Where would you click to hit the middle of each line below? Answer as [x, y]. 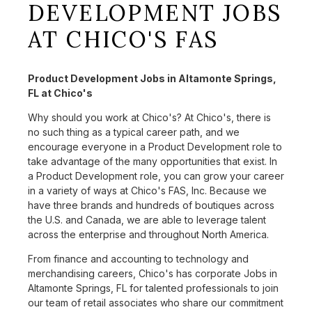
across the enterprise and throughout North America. [148, 235]
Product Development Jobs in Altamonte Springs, [152, 79]
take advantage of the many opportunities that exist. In [153, 162]
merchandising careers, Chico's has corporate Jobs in [153, 274]
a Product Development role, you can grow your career [156, 176]
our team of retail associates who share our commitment [156, 303]
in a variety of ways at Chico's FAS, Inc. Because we [147, 191]
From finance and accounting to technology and [138, 259]
